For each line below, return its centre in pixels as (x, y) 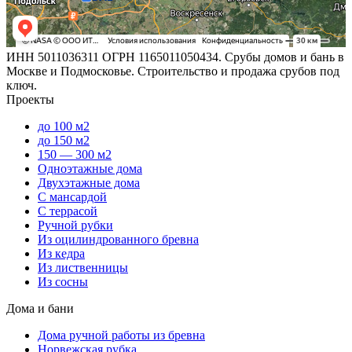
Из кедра (61, 254)
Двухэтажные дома (89, 183)
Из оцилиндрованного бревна (118, 240)
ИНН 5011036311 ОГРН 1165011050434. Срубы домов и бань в (175, 57)
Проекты (30, 100)
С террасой (68, 211)
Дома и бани (40, 309)
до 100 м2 (64, 126)
